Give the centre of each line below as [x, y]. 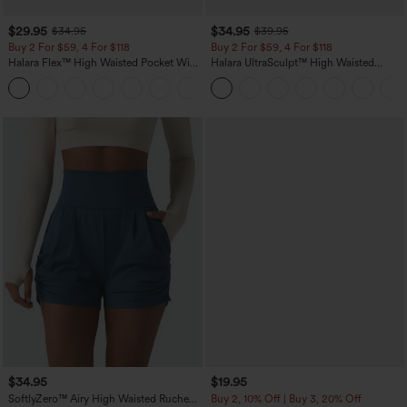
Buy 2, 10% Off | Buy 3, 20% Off [286, 398]
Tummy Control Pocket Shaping [287, 76]
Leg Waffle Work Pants [63, 76]
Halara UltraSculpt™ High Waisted [292, 63]
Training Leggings [253, 89]
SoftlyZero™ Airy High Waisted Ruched [102, 398]
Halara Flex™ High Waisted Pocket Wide [105, 63]
